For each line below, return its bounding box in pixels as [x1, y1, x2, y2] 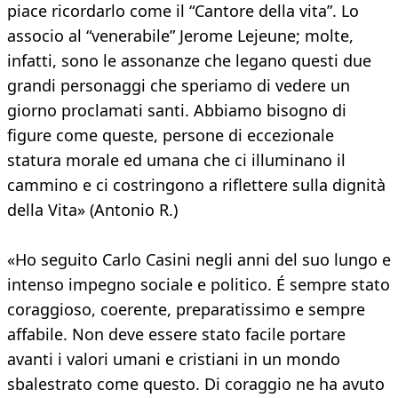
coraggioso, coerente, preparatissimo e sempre [7, 298, 365, 321]
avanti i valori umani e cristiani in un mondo [7, 348, 340, 370]
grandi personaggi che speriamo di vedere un [7, 75, 350, 97]
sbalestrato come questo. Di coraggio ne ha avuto [7, 373, 385, 395]
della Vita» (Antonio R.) [7, 199, 178, 221]
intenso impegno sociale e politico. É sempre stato [7, 274, 390, 296]
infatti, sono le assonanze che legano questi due [7, 50, 371, 72]
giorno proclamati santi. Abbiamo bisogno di [7, 99, 346, 122]
